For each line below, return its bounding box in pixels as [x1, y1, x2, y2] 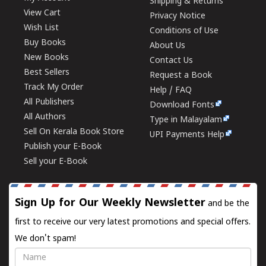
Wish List [24, 23, 59, 33]
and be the [205, 199, 249, 209]
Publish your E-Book [24, 142, 102, 152]
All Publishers [24, 97, 74, 107]
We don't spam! [15, 234, 76, 244]
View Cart [24, 8, 61, 18]
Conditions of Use [150, 26, 219, 36]
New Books [24, 53, 69, 63]
